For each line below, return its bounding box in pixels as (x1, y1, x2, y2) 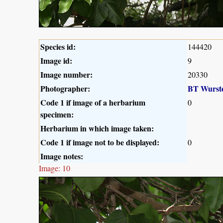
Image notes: (40, 150, 83, 162)
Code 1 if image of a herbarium (40, 96, 145, 108)
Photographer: (40, 82, 90, 94)
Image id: (40, 54, 72, 66)
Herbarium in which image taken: (40, 122, 154, 134)
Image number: (40, 68, 93, 80)
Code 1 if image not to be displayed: (40, 136, 159, 148)
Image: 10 (39, 162, 70, 173)
